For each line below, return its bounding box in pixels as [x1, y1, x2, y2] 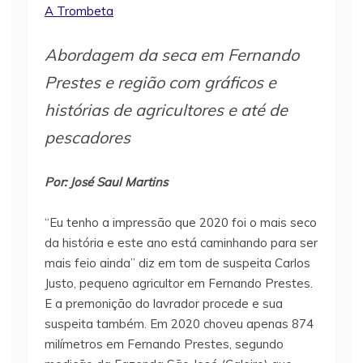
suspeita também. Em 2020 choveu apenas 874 [45, 316, 314, 332]
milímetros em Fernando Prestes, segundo [45, 336, 284, 352]
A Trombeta [45, 3, 113, 19]
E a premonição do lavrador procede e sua [45, 296, 283, 312]
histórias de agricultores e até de [45, 100, 288, 121]
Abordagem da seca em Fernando [45, 45, 299, 66]
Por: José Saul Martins [45, 174, 168, 190]
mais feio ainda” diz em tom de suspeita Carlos [45, 255, 310, 271]
